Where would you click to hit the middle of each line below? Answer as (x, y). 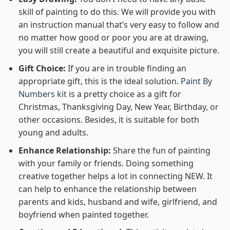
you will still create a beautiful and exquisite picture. (119, 51)
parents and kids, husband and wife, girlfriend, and (118, 202)
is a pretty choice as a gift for (124, 94)
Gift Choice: (43, 68)
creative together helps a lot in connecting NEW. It (115, 176)
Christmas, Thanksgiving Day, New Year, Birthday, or (118, 107)
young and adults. (53, 132)
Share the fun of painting (161, 150)
